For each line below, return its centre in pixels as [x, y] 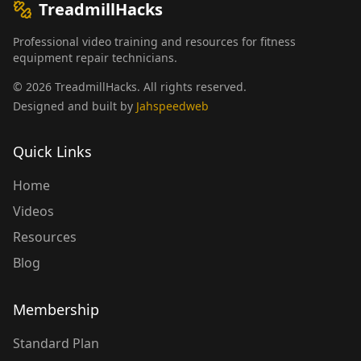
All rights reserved [192, 87]
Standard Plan [56, 343]
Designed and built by [73, 106]
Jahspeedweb [172, 106]
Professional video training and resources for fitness [154, 41]
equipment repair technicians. [95, 58]
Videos [33, 211]
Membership [56, 309]
